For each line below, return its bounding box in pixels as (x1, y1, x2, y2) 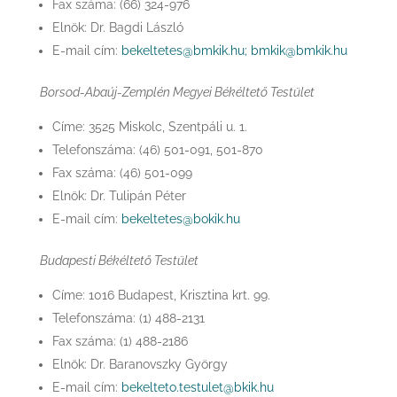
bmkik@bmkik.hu (250, 43, 347, 58)
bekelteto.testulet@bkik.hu (121, 380, 274, 394)
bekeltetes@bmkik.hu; (121, 43, 251, 58)
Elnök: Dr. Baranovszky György (51, 357, 228, 371)
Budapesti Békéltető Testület (39, 253, 198, 268)
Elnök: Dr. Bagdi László (51, 20, 183, 35)
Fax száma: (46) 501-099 (51, 166, 192, 180)
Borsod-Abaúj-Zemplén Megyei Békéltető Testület (39, 85, 315, 99)
